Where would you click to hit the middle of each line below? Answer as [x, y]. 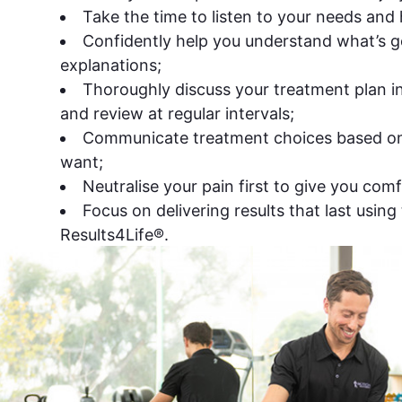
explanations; [111, 65]
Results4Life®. [115, 234]
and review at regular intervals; [178, 113]
